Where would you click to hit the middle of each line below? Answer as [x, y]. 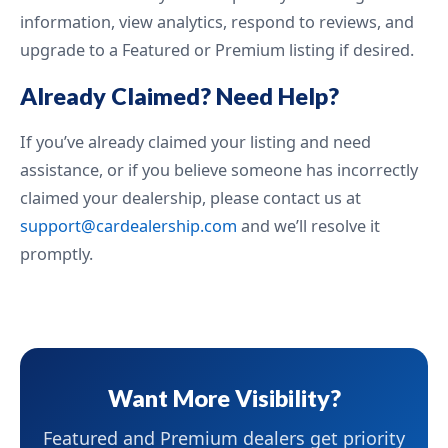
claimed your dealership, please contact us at [190, 198]
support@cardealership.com [128, 226]
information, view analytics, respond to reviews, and [217, 22]
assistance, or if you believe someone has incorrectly [219, 170]
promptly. [56, 254]
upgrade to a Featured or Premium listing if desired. [217, 50]
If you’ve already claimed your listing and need [195, 142]
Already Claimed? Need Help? [179, 96]
